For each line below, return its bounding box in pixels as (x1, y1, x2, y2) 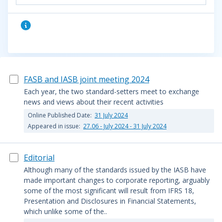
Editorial (24, 152, 55, 163)
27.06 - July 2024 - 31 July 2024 (83, 122, 166, 130)
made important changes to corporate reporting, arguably (24, 175, 210, 185)
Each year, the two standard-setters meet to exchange (24, 87, 199, 96)
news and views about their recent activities (24, 97, 164, 107)
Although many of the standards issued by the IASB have (24, 165, 206, 174)
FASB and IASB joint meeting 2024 (24, 74, 149, 85)
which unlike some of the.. (24, 207, 107, 216)
